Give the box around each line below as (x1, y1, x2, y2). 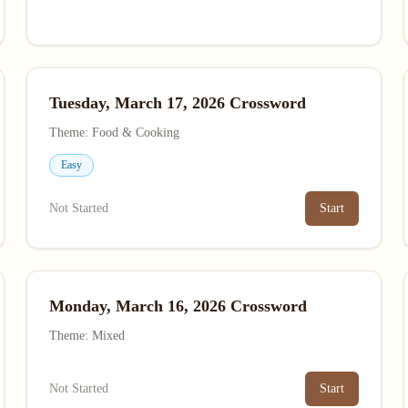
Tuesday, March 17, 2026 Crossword (49, 94, 307, 112)
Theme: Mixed (49, 329, 126, 342)
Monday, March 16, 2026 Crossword (49, 297, 308, 315)
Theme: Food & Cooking (49, 126, 180, 139)
